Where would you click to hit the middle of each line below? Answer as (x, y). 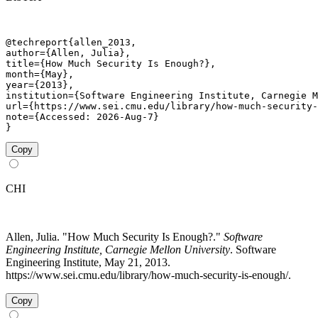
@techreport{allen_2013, (71, 42)
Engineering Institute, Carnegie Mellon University (118, 249)
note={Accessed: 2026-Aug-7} (82, 116)
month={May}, (40, 74)
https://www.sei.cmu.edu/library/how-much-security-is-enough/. (148, 275)
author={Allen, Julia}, (68, 53)
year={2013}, (40, 84)
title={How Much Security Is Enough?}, (111, 63)
